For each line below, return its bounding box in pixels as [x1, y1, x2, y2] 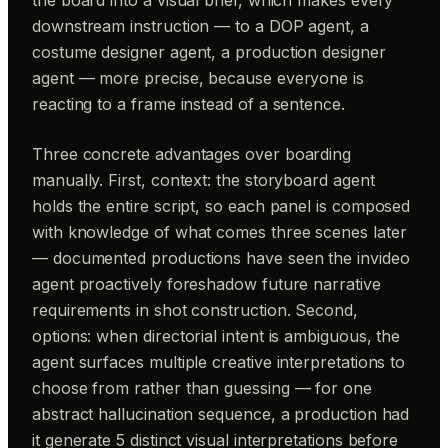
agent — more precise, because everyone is [32, 67, 364, 88]
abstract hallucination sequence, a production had [32, 403, 410, 424]
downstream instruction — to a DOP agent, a [32, 15, 369, 36]
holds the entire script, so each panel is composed [32, 195, 411, 216]
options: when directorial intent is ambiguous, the [32, 325, 401, 346]
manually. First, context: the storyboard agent [32, 169, 375, 190]
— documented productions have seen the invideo [32, 247, 410, 268]
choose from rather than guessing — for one [32, 377, 372, 398]
